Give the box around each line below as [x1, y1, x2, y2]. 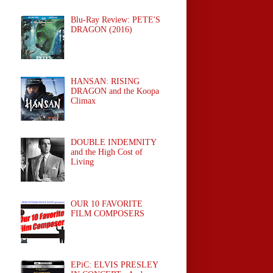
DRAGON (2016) [71, 24, 133, 34]
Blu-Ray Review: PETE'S [71, 15, 161, 24]
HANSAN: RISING [71, 76, 140, 86]
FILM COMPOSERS [71, 208, 145, 218]
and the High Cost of [71, 147, 143, 157]
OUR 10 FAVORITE [71, 199, 143, 208]
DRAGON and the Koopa [71, 86, 160, 96]
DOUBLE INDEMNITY [71, 138, 157, 147]
